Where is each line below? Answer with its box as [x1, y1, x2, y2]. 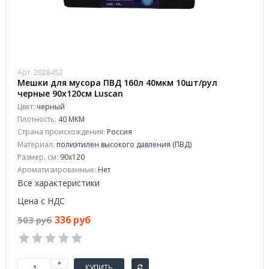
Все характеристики [17, 177, 100, 189]
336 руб [55, 213, 91, 226]
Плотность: [17, 114, 56, 124]
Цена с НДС [17, 195, 65, 207]
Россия [105, 127, 132, 137]
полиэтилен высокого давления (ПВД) [55, 139, 192, 150]
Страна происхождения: [17, 127, 105, 137]
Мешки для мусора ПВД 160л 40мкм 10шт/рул [17, 77, 217, 88]
